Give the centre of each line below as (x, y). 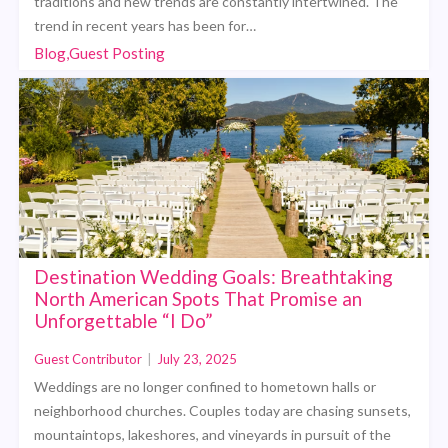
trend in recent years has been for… (145, 25)
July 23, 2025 (197, 358)
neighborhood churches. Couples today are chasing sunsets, (223, 410)
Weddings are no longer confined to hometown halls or (205, 386)
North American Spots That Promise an (198, 298)
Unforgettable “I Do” (124, 320)
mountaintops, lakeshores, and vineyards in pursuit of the (213, 434)
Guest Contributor (88, 358)
